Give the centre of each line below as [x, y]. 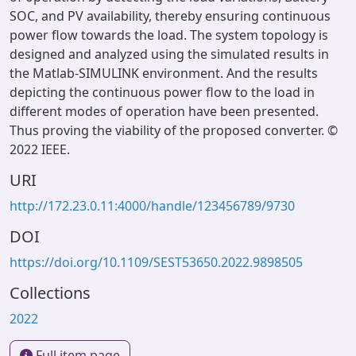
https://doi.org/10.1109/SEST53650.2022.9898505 [156, 262]
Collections [50, 293]
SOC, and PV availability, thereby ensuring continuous [170, 16]
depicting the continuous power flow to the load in [162, 92]
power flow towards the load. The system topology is [169, 35]
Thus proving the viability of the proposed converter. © [174, 130]
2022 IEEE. [40, 149]
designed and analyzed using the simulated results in [169, 54]
